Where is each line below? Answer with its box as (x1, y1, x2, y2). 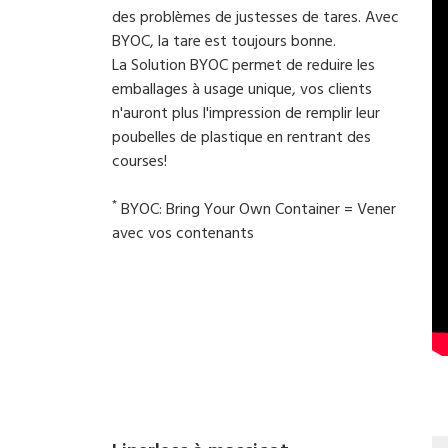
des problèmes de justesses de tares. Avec (112, 5, 399, 31)
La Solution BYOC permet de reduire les (112, 53, 375, 79)
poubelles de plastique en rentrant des (112, 125, 371, 151)
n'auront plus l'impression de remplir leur (112, 101, 380, 127)
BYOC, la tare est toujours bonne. (112, 29, 336, 55)
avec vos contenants (112, 221, 254, 247)
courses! (112, 149, 167, 175)
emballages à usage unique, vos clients (112, 77, 372, 103)
